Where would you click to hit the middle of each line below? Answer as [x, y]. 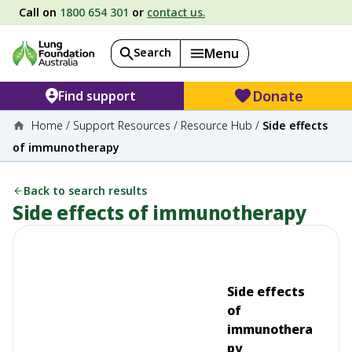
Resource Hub [216, 125]
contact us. [176, 12]
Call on [39, 12]
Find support [97, 96]
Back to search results [85, 191]
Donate [278, 96]
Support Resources [122, 125]
